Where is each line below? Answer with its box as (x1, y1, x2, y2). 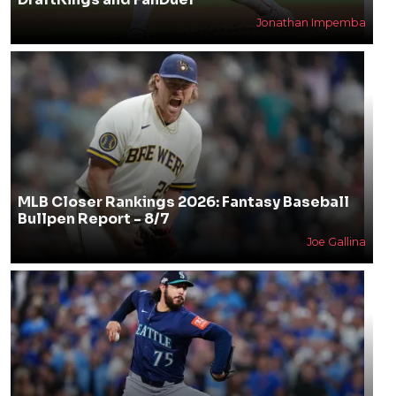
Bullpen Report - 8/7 (17, 209, 170, 228)
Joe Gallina (306, 235, 366, 248)
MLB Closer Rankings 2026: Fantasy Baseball (17, 193, 349, 211)
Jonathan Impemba (255, 16, 366, 29)
